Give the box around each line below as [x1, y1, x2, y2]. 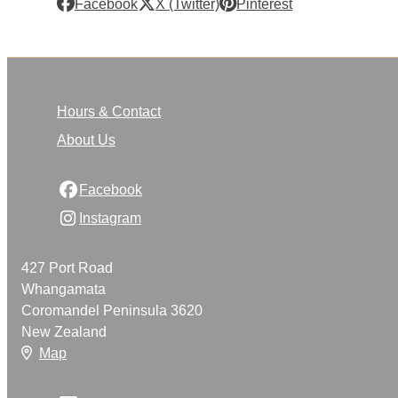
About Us [57, 131, 116, 148]
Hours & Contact [57, 103, 162, 120]
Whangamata [21, 281, 107, 298]
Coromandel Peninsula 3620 [21, 302, 203, 319]
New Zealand [21, 323, 107, 340]
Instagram [79, 210, 142, 227]
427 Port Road [21, 259, 114, 276]
